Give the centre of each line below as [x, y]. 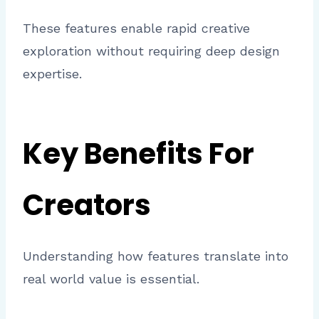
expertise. [52, 74]
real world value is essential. [111, 279]
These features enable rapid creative [136, 28]
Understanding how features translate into [156, 256]
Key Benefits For [138, 154]
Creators [87, 205]
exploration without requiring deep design [151, 51]
